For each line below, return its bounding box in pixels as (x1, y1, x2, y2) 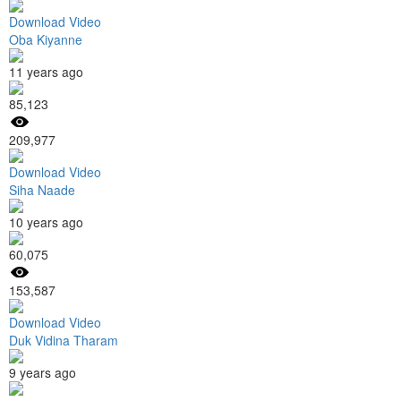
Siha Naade (9, 180, 75, 199)
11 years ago (9, 62, 83, 81)
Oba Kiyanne (9, 30, 82, 48)
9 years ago (9, 363, 76, 381)
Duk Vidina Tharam (9, 330, 118, 349)
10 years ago (9, 212, 83, 231)
